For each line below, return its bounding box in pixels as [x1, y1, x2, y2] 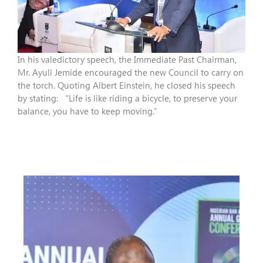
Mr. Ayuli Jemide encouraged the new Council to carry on [18, 67, 244, 78]
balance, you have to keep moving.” [18, 106, 162, 117]
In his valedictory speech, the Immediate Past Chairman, [18, 54, 237, 65]
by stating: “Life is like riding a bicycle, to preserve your [18, 93, 237, 104]
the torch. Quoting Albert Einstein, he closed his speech [18, 80, 235, 91]
